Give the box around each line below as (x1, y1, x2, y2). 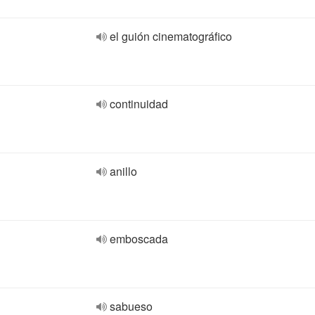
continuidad (110, 96, 168, 112)
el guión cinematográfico (110, 28, 232, 44)
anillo (110, 163, 137, 179)
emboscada (110, 231, 168, 247)
